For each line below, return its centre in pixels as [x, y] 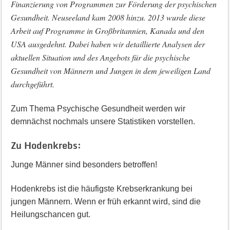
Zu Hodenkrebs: [46, 145]
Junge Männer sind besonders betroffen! [84, 165]
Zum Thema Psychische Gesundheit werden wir [98, 109]
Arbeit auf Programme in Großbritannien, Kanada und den [107, 31]
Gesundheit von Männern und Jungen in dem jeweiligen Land [110, 71]
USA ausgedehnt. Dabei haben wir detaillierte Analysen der [108, 44]
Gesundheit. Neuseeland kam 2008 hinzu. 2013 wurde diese [108, 17]
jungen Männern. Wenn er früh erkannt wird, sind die [106, 202]
